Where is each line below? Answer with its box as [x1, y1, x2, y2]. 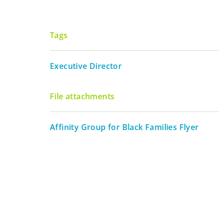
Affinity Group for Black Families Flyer [50, 121, 199, 132]
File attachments [50, 90, 115, 102]
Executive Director [50, 60, 122, 71]
